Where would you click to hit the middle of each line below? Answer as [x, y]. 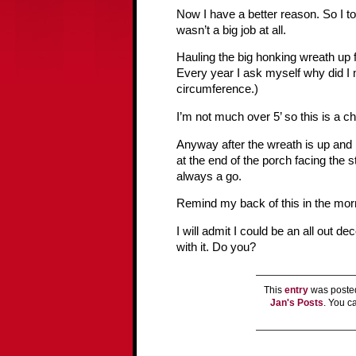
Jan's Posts [297, 302]
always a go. [209, 176]
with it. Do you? [216, 247]
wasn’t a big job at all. [231, 30]
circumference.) [217, 89]
